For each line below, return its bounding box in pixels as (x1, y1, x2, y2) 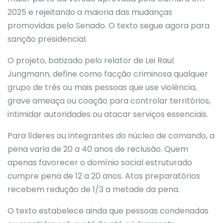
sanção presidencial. (7, 33, 87, 45)
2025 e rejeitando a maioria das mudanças (7, 6, 172, 18)
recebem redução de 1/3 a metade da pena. (7, 184, 180, 195)
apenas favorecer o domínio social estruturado (7, 157, 192, 168)
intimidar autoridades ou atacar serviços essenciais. (7, 109, 208, 120)
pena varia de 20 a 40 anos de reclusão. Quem (7, 143, 188, 155)
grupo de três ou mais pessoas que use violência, (7, 82, 197, 93)
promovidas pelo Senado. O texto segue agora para (7, 20, 210, 31)
